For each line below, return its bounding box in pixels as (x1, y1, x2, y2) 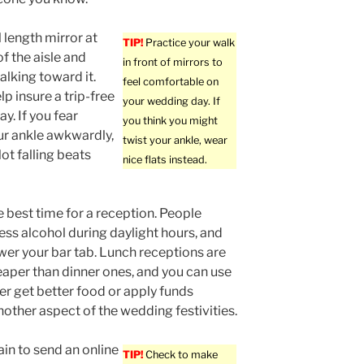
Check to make (143, 349, 219, 362)
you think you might (123, 115, 219, 128)
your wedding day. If (123, 95, 221, 108)
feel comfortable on (123, 76, 219, 89)
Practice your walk (143, 37, 236, 50)
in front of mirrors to (123, 56, 223, 69)
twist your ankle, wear (123, 134, 228, 147)
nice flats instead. (123, 154, 208, 167)
